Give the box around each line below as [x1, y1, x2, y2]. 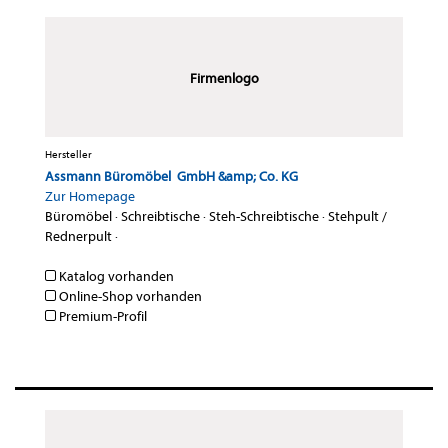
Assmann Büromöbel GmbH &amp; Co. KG [45, 168, 298, 186]
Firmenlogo [189, 70, 259, 88]
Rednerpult [45, 228, 112, 246]
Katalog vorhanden [56, 268, 174, 286]
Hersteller [45, 148, 92, 162]
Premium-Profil [56, 308, 147, 326]
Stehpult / [328, 208, 387, 226]
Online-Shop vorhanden [56, 288, 202, 306]
